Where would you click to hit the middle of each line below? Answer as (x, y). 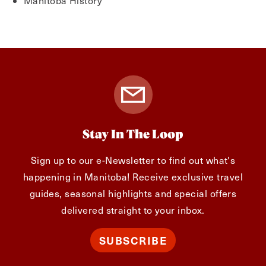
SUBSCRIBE (133, 240)
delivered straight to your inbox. (133, 210)
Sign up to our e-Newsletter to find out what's (133, 160)
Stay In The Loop (133, 135)
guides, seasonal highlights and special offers (133, 193)
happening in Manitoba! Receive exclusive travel (133, 177)
